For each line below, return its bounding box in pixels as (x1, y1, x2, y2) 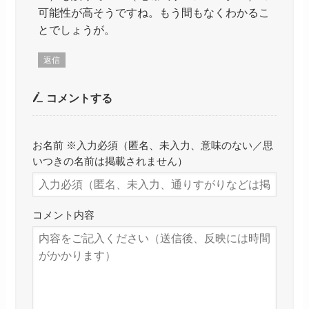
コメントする (43, 91, 112, 104)
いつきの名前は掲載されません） (32, 156, 188, 168)
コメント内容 (32, 209, 94, 221)
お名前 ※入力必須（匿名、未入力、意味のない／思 (32, 140, 273, 152)
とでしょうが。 (37, 23, 115, 37)
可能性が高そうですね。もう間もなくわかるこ (37, 6, 270, 19)
